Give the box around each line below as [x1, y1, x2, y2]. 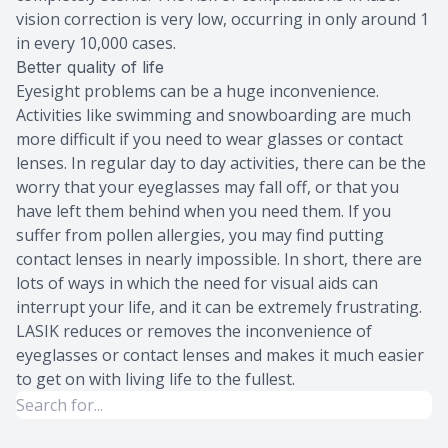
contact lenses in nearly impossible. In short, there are [16, 248, 422, 271]
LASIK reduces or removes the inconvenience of [16, 320, 372, 343]
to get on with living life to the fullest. [16, 368, 295, 391]
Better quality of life [16, 57, 164, 78]
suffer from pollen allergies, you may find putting [16, 224, 384, 247]
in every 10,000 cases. [16, 32, 176, 55]
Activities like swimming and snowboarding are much [16, 104, 411, 127]
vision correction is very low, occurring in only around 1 [16, 8, 429, 31]
